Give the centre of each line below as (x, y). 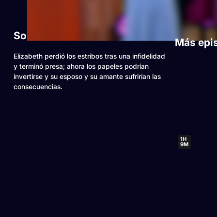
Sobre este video (55, 36)
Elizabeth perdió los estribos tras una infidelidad (89, 56)
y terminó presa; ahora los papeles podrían (81, 66)
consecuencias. (38, 86)
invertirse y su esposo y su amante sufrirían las (87, 76)
